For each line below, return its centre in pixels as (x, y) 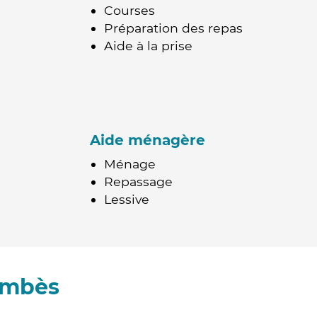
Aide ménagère (148, 140)
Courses (129, 10)
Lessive (127, 199)
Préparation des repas (173, 28)
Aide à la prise (148, 46)
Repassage (138, 181)
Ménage (130, 164)
